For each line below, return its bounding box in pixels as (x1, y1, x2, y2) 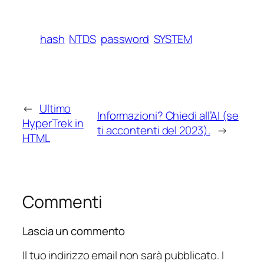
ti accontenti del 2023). (97, 123, 210, 138)
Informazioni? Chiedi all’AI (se (97, 108, 239, 124)
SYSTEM (153, 31, 193, 47)
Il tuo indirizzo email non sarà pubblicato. (22, 247, 219, 263)
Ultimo (39, 100, 71, 116)
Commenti (22, 190, 103, 213)
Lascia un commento (22, 223, 126, 239)
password (100, 31, 150, 47)
